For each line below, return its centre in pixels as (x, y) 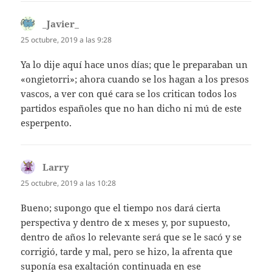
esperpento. (46, 122)
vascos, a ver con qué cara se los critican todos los (129, 93)
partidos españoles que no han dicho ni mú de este (131, 108)
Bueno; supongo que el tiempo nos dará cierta (121, 208)
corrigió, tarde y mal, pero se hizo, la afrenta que (127, 252)
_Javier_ (61, 23)
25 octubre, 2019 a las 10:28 (69, 183)
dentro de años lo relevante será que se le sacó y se (131, 237)
